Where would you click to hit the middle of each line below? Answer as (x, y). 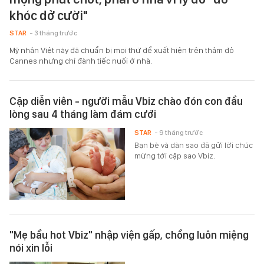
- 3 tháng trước (53, 33)
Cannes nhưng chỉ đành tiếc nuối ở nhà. (81, 61)
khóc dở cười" (49, 15)
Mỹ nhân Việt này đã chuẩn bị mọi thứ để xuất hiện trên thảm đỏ (122, 50)
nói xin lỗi (31, 248)
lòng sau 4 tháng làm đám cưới (83, 114)
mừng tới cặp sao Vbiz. (175, 156)
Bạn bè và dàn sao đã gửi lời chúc (194, 145)
